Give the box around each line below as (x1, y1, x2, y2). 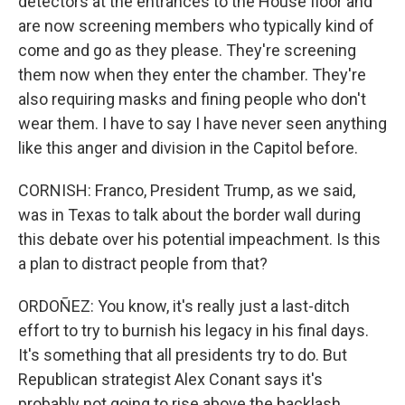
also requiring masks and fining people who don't (18, 89, 366, 108)
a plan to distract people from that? (18, 254, 268, 273)
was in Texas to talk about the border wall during (18, 205, 361, 224)
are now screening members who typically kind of (18, 16, 374, 35)
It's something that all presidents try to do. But (18, 345, 347, 364)
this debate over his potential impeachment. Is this (18, 230, 381, 249)
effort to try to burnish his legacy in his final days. (18, 321, 369, 340)
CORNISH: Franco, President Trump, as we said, (18, 181, 355, 200)
